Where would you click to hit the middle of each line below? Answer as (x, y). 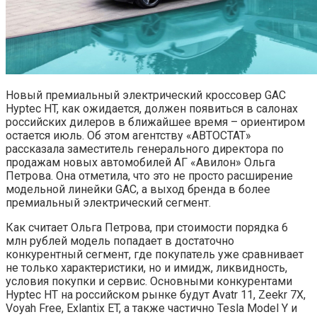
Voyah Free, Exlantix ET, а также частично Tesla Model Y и (151, 308)
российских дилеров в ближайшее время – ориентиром (155, 122)
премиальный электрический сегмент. (108, 203)
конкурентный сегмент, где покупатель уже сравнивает (155, 254)
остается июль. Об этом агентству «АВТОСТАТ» (128, 136)
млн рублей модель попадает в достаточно (120, 241)
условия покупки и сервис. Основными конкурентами (149, 281)
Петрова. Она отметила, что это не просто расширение (149, 176)
